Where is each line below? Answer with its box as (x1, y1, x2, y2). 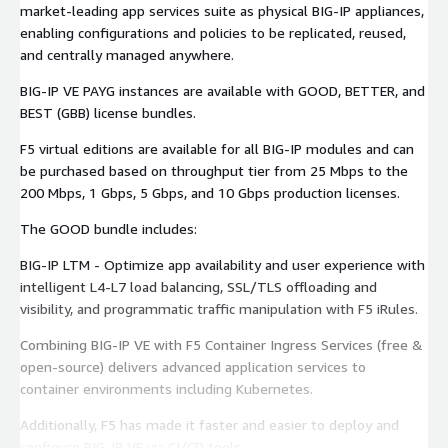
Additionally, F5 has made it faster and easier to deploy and (20, 415, 399, 433)
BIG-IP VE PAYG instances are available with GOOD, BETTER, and (20, 81, 425, 99)
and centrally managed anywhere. (20, 45, 234, 63)
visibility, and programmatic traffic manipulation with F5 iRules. (20, 299, 418, 317)
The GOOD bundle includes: (20, 219, 197, 237)
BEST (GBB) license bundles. (20, 103, 196, 121)
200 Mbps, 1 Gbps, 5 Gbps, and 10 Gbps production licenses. (20, 183, 400, 201)
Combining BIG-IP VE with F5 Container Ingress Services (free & (20, 335, 423, 353)
